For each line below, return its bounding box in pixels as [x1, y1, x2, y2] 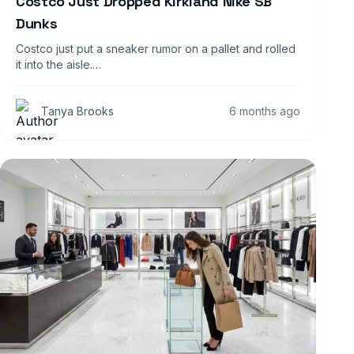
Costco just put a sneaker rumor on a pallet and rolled [16, 41, 296, 55]
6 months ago [229, 104, 300, 118]
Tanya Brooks [41, 104, 114, 118]
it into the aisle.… [16, 57, 101, 71]
